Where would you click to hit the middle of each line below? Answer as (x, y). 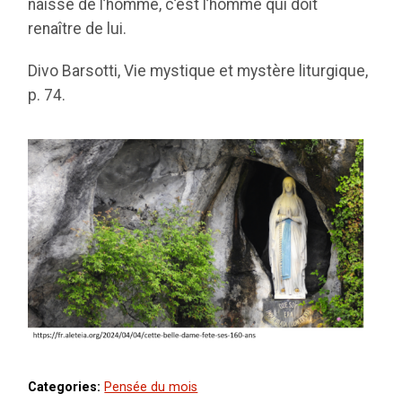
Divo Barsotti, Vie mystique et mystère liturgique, (198, 70)
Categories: (65, 387)
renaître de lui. (78, 28)
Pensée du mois (151, 387)
